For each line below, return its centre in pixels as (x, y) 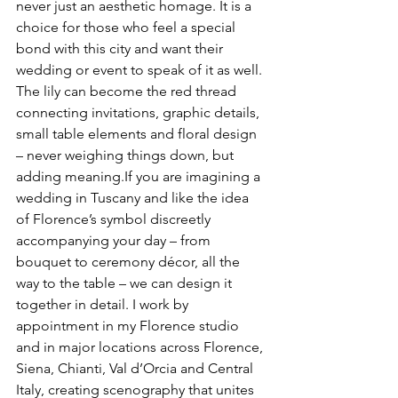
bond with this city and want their (121, 48)
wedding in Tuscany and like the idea (134, 198)
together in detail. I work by (104, 304)
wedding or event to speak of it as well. (141, 70)
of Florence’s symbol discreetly (115, 219)
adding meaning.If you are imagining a (140, 176)
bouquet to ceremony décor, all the (130, 262)
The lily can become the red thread (128, 91)
